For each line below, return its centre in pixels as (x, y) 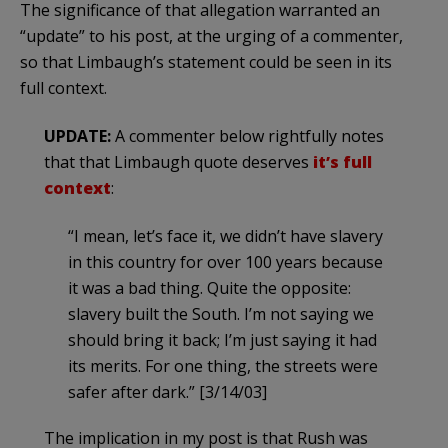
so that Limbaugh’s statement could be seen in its (206, 61)
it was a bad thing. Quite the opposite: (209, 287)
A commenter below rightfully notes (247, 135)
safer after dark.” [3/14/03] (167, 391)
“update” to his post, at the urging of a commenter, (211, 35)
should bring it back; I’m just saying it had (222, 339)
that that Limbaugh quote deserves (178, 161)
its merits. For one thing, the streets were (223, 365)
